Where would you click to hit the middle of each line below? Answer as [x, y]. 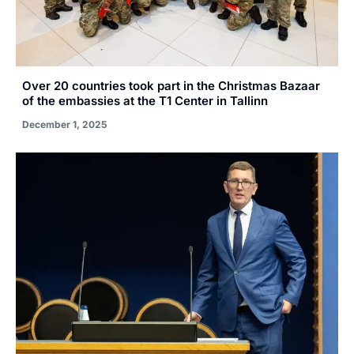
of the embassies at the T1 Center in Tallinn [145, 100]
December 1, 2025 [64, 124]
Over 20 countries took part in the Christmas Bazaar [171, 85]
